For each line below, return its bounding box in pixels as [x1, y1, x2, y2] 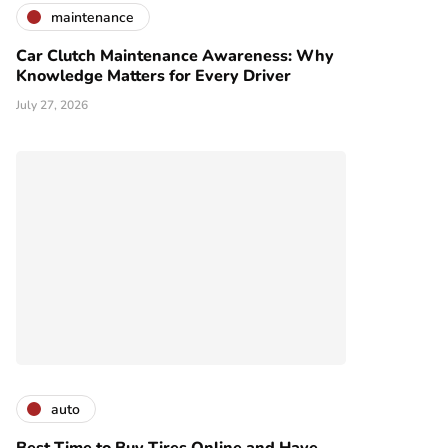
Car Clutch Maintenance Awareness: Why [16, 45, 334, 68]
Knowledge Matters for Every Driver [16, 65, 291, 88]
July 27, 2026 [16, 97, 88, 114]
